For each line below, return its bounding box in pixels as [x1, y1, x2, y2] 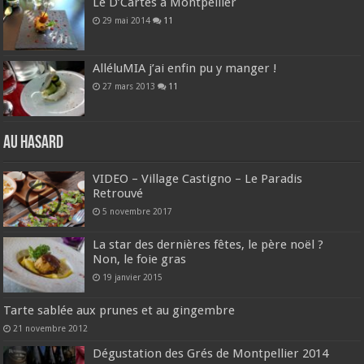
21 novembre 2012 [13, 323, 89, 334]
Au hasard [3, 133, 64, 153]
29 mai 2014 [102, 15, 151, 25]
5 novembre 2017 [102, 206, 173, 216]
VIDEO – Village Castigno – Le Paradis [93, 171, 303, 186]
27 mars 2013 [102, 80, 156, 91]
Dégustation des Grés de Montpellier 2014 [93, 346, 329, 362]
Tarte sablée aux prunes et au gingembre [3, 303, 236, 318]
